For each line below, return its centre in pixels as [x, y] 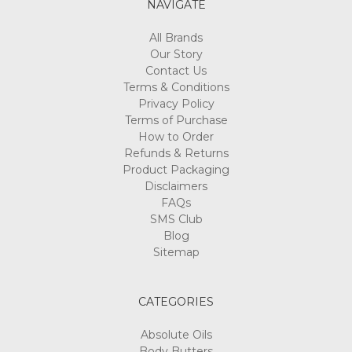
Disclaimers [176, 186]
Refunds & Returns [176, 153]
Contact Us [176, 70]
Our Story [176, 54]
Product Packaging [176, 169]
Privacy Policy [176, 103]
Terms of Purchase [176, 120]
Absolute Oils [176, 334]
